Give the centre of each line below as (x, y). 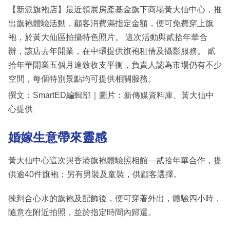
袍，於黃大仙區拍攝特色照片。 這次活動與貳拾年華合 (108, 37)
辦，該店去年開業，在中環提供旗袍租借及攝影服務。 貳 (112, 51)
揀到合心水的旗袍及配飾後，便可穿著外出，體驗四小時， (115, 198)
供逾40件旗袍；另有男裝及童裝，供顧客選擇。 (95, 174)
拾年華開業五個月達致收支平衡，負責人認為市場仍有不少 (115, 65)
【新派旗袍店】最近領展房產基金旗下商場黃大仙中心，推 (115, 10)
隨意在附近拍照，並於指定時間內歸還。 (82, 212)
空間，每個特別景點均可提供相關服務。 (82, 79)
